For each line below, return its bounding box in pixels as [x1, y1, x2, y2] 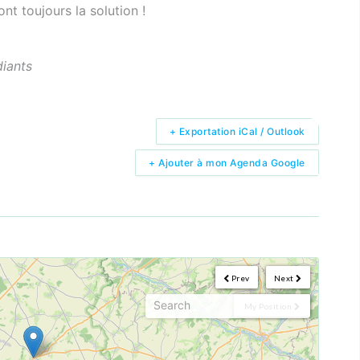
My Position [243, 301, 292, 311]
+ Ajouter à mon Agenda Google [149, 156, 305, 169]
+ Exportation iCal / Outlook [169, 125, 305, 137]
